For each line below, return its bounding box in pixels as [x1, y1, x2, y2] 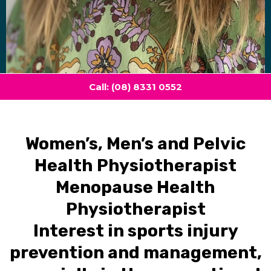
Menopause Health [56, 177, 215, 197]
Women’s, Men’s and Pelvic [25, 133, 246, 154]
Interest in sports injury [33, 220, 238, 241]
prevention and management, [9, 242, 262, 263]
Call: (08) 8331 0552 [89, 80, 182, 93]
